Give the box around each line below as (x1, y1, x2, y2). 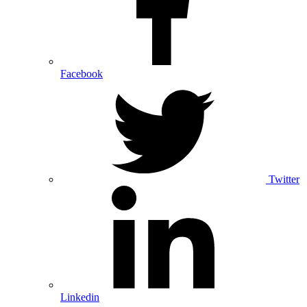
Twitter (269, 173, 299, 185)
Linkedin (60, 291, 99, 303)
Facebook (60, 67, 103, 79)
